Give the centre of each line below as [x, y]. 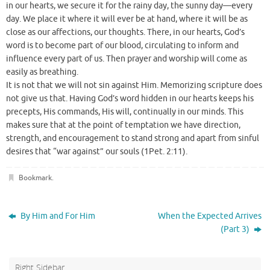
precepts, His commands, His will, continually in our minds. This [125, 112]
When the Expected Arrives [209, 216]
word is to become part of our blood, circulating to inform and [122, 46]
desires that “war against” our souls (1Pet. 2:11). [97, 152]
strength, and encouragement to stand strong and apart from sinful [133, 139]
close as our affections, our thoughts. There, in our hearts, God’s [125, 33]
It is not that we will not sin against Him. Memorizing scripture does [134, 86]
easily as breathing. [42, 72]
